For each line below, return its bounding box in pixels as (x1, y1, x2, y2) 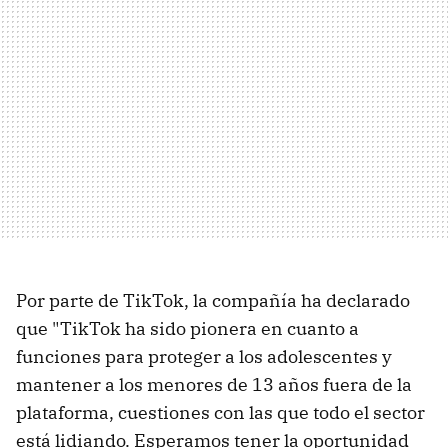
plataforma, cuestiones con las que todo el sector (16, 401, 425, 425)
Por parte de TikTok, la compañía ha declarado (16, 289, 410, 313)
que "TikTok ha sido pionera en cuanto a (16, 317, 359, 341)
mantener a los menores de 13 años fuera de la (16, 373, 412, 397)
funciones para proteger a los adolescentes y (16, 345, 392, 369)
